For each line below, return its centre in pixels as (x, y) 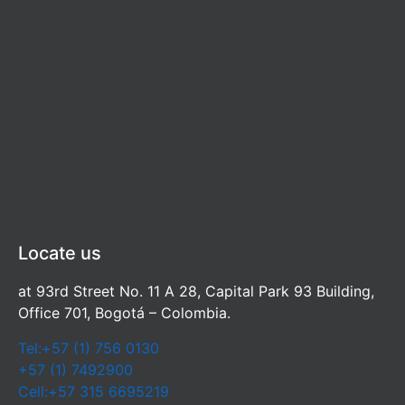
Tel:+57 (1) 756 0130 (89, 348)
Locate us (60, 254)
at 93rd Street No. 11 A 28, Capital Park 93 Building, (196, 292)
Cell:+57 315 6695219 (94, 391)
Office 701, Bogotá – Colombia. (124, 313)
